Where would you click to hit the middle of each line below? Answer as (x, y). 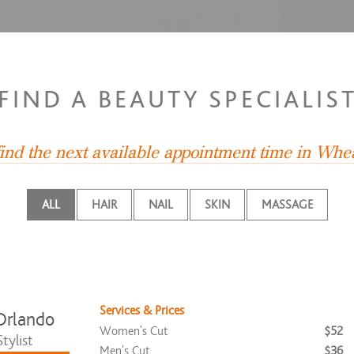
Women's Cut (134, 331)
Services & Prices (142, 310)
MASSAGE (287, 205)
